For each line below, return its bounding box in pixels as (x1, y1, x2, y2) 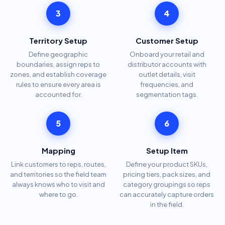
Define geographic (29, 50, 88, 58)
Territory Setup (29, 35, 87, 45)
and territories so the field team (10, 170, 106, 178)
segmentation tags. (136, 90, 198, 98)
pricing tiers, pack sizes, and (123, 170, 210, 178)
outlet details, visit (138, 70, 195, 78)
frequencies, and (140, 80, 193, 88)
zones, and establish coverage (10, 70, 106, 78)
